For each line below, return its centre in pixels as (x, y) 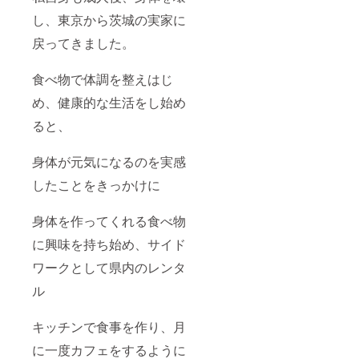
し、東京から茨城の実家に (109, 19)
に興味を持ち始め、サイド (109, 244)
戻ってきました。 (83, 42)
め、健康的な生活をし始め (109, 102)
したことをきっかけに (96, 184)
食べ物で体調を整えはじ (103, 79)
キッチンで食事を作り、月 (109, 326)
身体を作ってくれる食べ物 (109, 220)
